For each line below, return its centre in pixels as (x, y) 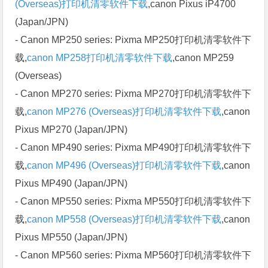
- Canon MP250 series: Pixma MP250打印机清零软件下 (133, 39)
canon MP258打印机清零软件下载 (100, 57)
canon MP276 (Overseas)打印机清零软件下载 (124, 111)
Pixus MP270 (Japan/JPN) (71, 129)
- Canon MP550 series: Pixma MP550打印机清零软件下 (133, 201)
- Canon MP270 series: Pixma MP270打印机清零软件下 (133, 93)
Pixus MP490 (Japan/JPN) (71, 183)
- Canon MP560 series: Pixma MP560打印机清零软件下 (133, 255)
